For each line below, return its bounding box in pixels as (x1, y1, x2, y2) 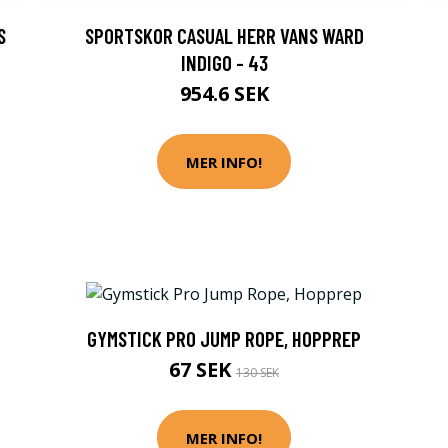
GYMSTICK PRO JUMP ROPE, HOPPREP (87, 326, 361, 352)
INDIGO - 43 (180, 50, 268, 75)
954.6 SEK (179, 80, 269, 107)
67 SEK (169, 356, 236, 384)
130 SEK (236, 364, 279, 382)
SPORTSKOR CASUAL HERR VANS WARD (84, 23, 364, 48)
